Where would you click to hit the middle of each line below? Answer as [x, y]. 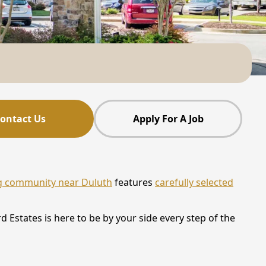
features [134, 182]
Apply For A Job [168, 118]
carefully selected [194, 182]
